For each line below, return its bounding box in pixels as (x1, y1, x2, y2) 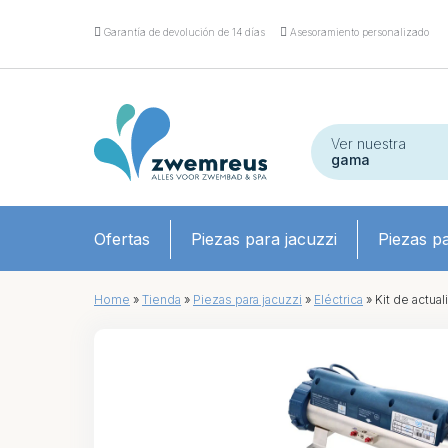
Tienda (142, 291, 181, 307)
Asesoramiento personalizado (287, 26, 429, 38)
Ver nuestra (330, 135, 406, 152)
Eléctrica (314, 291, 363, 307)
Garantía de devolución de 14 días (101, 26, 265, 38)
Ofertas (94, 228, 150, 249)
